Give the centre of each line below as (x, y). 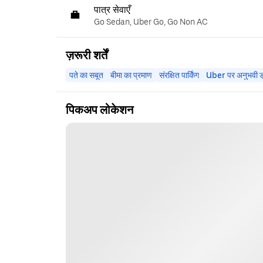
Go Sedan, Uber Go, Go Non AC (151, 21)
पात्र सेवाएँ (112, 9)
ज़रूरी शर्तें (87, 55)
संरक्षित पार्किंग (179, 75)
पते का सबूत (86, 75)
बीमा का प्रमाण (131, 75)
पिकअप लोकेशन (100, 109)
